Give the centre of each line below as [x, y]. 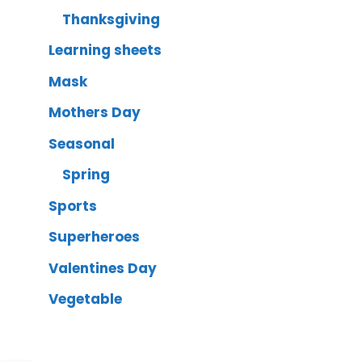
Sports [73, 206]
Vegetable [85, 299]
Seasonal [82, 143]
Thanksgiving [111, 19]
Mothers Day [95, 113]
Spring [86, 175]
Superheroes [94, 237]
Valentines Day [103, 268]
